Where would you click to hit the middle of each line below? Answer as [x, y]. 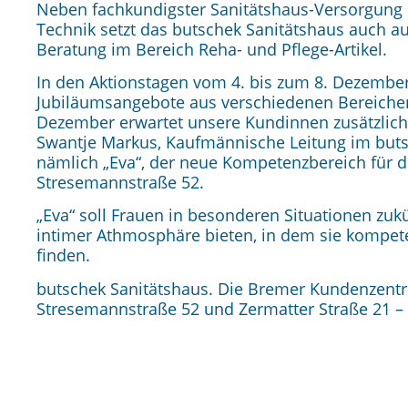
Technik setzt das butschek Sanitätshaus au [202, 29]
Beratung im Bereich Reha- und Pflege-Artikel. [212, 49]
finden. [63, 255]
